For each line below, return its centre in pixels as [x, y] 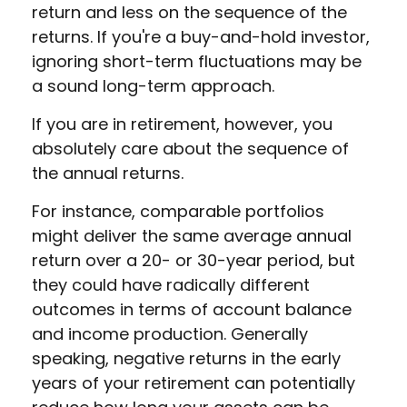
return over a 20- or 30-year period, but [194, 260]
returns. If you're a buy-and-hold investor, [201, 37]
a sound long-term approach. [153, 86]
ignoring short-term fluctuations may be [197, 61]
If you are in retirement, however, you [182, 124]
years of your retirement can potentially [194, 383]
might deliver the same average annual [192, 236]
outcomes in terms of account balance [192, 309]
